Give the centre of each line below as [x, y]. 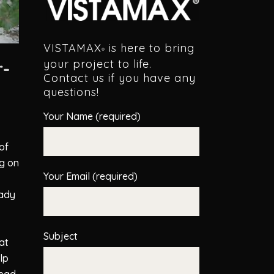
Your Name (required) [92, 116]
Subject [61, 236]
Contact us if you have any [120, 78]
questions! [71, 92]
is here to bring [150, 48]
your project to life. [98, 64]
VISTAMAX [72, 48]
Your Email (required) [91, 176]
